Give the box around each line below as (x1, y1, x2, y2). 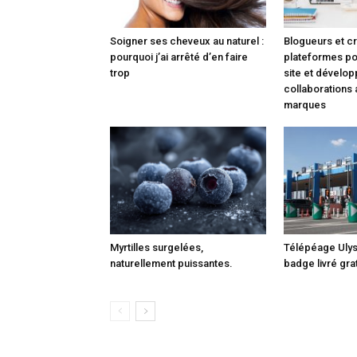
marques (284, 98, 326, 111)
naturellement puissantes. (110, 257, 233, 269)
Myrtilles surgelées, (110, 241, 203, 253)
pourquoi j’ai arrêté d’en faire (110, 50, 248, 63)
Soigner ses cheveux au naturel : (110, 34, 264, 47)
